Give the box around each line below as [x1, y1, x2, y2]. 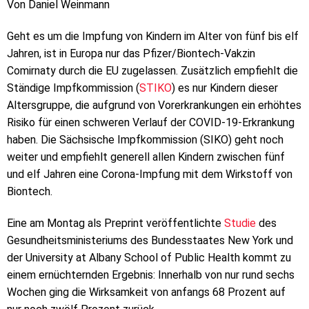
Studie [224, 216, 256, 230]
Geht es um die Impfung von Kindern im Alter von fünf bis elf [7, 29, 299, 43]
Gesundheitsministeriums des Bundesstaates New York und [7, 233, 293, 247]
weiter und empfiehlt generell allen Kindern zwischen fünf [7, 150, 285, 163]
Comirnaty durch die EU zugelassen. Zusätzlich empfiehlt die [7, 63, 298, 77]
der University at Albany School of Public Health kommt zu [7, 250, 291, 264]
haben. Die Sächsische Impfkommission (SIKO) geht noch [7, 132, 283, 146]
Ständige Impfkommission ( [7, 81, 139, 94]
